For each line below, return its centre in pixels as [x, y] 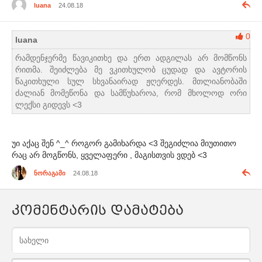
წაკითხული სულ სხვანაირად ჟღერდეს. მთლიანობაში [131, 82]
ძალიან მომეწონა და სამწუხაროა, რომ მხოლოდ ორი [131, 93]
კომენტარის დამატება [98, 211]
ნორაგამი [50, 173]
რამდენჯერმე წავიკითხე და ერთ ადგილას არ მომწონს [131, 58]
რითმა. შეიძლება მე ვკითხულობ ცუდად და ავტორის [131, 70]
